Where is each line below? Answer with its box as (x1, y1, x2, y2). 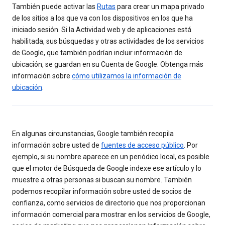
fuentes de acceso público (101, 141, 184, 150)
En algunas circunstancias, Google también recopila (12, 130, 174, 138)
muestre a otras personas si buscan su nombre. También (12, 176, 192, 184)
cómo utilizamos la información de (72, 72, 181, 80)
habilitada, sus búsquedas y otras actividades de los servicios (12, 37, 204, 46)
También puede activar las (12, 3, 97, 11)
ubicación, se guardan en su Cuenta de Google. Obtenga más (12, 60, 203, 69)
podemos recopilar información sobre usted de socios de (12, 187, 191, 196)
